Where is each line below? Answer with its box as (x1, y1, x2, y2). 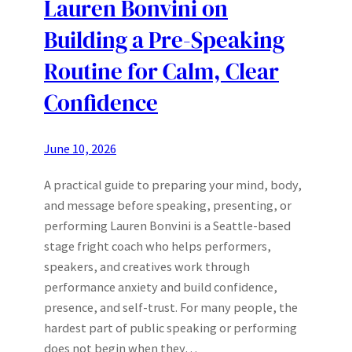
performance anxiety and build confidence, (44, 278, 277, 295)
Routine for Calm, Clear (44, 56, 279, 88)
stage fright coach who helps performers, (44, 237, 271, 254)
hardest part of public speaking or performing (44, 319, 297, 335)
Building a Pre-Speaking (44, 24, 284, 57)
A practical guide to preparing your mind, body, (44, 176, 302, 192)
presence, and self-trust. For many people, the (44, 299, 298, 315)
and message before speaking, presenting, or (44, 196, 291, 213)
